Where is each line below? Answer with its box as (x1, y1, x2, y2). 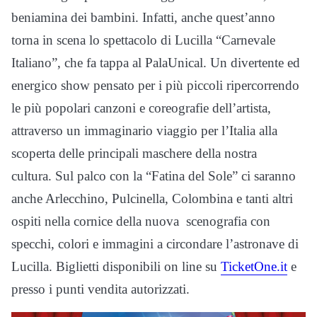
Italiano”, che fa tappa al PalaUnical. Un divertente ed (11, 55, 300, 71)
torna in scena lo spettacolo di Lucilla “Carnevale (11, 33, 275, 48)
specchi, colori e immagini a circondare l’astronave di (11, 236, 299, 252)
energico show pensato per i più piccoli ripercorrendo (11, 78, 299, 93)
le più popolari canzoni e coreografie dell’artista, (11, 100, 271, 116)
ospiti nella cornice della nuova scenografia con (11, 214, 270, 229)
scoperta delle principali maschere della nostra (11, 146, 257, 161)
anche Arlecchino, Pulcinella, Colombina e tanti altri (11, 191, 293, 207)
